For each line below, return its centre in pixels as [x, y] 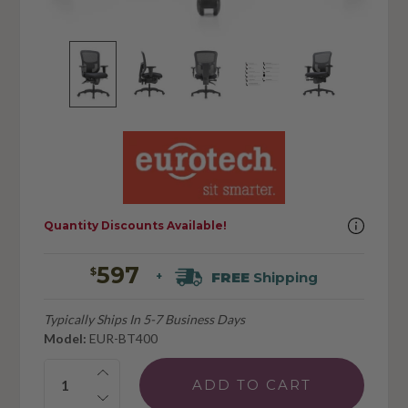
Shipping [283, 277]
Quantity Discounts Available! [135, 226]
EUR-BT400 [122, 338]
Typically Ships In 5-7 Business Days [144, 319]
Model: [65, 338]
